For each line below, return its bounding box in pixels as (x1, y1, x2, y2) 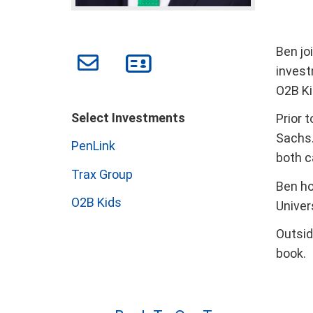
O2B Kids (71, 195, 122, 210)
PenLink (71, 138, 115, 153)
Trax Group (71, 166, 133, 182)
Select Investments (71, 110, 188, 125)
